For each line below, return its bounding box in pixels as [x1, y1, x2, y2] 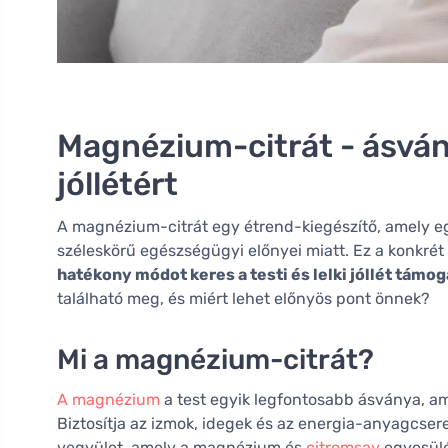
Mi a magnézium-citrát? [57, 343, 374, 377]
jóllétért [57, 165, 178, 204]
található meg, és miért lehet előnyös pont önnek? [57, 289, 430, 309]
